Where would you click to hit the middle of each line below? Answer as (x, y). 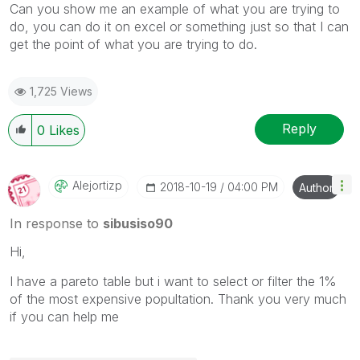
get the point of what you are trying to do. (133, 44)
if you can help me (64, 316)
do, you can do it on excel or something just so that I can (179, 26)
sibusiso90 (138, 223)
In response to (56, 223)
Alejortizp (97, 185)
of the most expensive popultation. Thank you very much (178, 299)
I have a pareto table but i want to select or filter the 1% (173, 281)
